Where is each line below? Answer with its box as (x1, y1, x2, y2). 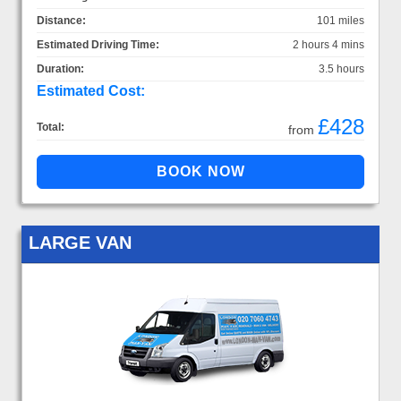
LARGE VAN (29, 232, 132, 252)
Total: (37, 120, 64, 133)
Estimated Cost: (37, 82, 145, 98)
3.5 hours (319, 62, 364, 75)
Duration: (37, 62, 84, 75)
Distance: (37, 13, 86, 27)
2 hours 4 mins (293, 38, 364, 51)
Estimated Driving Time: (37, 38, 159, 51)
